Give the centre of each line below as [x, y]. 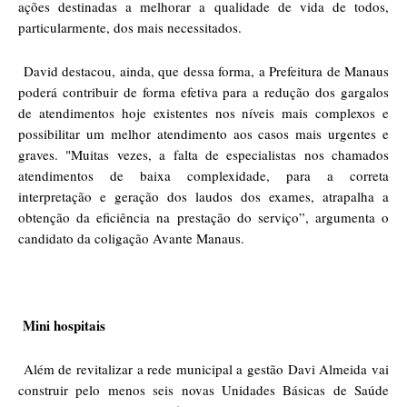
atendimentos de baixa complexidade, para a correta [203, 175]
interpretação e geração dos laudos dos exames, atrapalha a [203, 196]
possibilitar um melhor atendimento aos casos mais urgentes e [203, 133]
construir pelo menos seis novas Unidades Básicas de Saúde [203, 389]
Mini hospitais [64, 325]
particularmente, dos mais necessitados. [130, 27]
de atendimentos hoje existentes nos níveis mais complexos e [203, 112]
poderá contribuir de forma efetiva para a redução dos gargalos [203, 91]
